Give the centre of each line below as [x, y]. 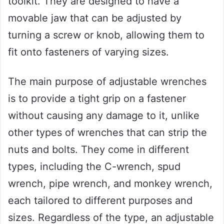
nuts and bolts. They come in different [98, 150]
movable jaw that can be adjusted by [95, 18]
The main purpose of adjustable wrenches [107, 82]
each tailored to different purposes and [100, 201]
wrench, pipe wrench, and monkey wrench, [110, 184]
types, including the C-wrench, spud [94, 167]
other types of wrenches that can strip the [107, 133]
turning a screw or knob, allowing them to [106, 35]
